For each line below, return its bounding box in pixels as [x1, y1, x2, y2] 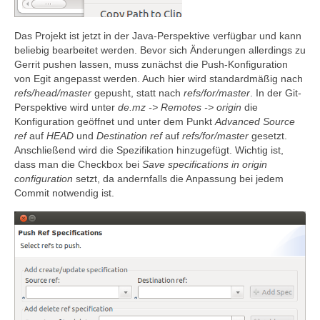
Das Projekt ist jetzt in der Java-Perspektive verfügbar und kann [14, 30, 301, 42]
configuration [14, 173, 73, 185]
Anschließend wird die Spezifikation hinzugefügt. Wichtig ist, [14, 144, 284, 156]
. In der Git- [250, 87, 301, 99]
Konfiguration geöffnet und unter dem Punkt [14, 116, 215, 128]
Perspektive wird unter [14, 101, 118, 114]
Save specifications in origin [142, 159, 267, 171]
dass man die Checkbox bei [14, 159, 142, 171]
